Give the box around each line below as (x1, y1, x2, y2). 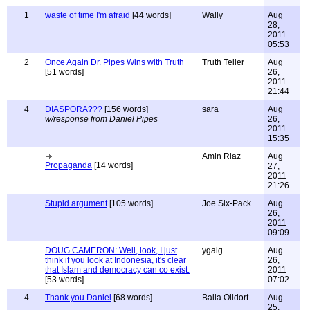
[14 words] (92, 161, 133, 170)
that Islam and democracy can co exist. (45, 265, 190, 275)
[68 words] (111, 293, 152, 302)
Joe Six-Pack (202, 199, 251, 208)
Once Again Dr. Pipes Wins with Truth (45, 57, 184, 67)
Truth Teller (202, 57, 244, 67)
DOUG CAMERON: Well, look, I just (45, 246, 177, 255)
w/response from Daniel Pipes (45, 114, 158, 124)
